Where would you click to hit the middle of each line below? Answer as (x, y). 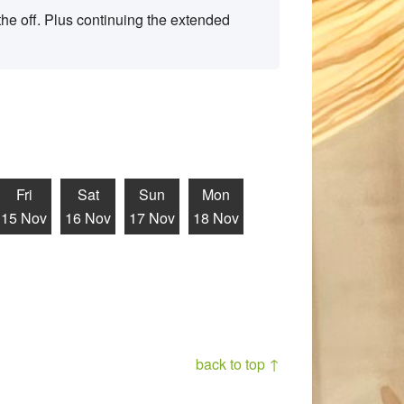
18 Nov (216, 218)
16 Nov (88, 218)
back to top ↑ (238, 364)
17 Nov (152, 218)
